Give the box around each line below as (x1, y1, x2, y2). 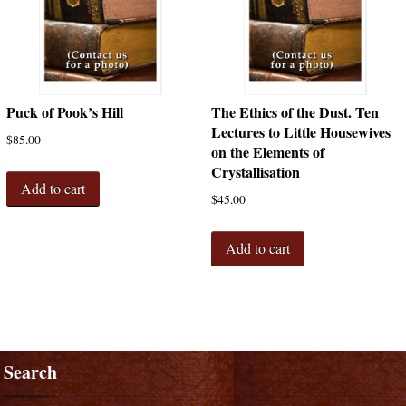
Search (4, 358, 58, 385)
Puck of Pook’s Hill (5, 101, 123, 123)
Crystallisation (210, 161, 300, 183)
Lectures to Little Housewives (210, 121, 391, 143)
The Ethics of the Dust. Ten (210, 101, 379, 123)
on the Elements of (210, 141, 324, 163)
